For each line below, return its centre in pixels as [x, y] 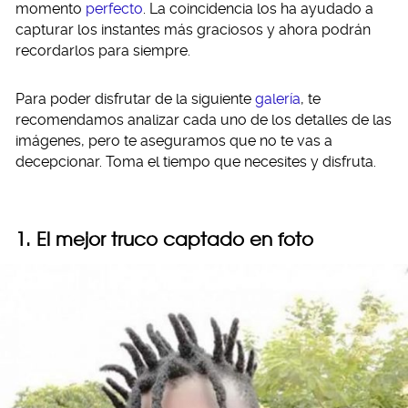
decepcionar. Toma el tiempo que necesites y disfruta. [196, 162]
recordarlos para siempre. [103, 51]
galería [278, 99]
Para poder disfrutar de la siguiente [135, 99]
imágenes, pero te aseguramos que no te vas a [174, 141]
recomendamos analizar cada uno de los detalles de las [204, 120]
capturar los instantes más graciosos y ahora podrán [193, 30]
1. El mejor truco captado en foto [164, 239]
